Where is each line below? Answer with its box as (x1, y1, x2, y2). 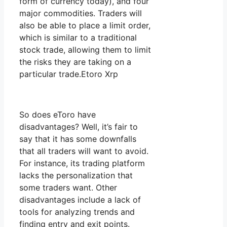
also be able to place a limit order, (19, 20, 150, 31)
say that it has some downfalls (19, 134, 136, 144)
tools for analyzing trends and (19, 207, 135, 217)
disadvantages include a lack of (19, 195, 141, 205)
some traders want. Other (19, 182, 117, 193)
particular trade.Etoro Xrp (19, 69, 118, 80)
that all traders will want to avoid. (19, 146, 148, 157)
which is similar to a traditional (19, 32, 137, 43)
